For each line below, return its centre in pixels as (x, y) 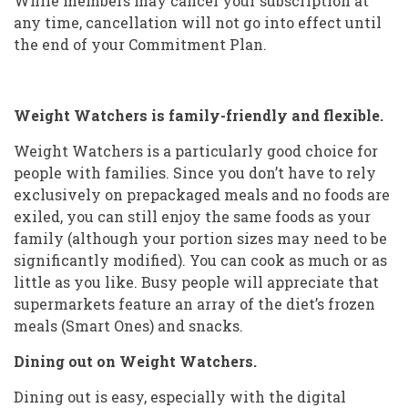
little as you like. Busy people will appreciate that (196, 281)
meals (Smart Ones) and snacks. (128, 325)
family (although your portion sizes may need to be (200, 238)
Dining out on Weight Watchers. (135, 361)
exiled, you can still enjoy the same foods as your (192, 216)
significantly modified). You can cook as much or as (200, 260)
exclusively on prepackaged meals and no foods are (202, 194)
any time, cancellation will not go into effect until (198, 22)
